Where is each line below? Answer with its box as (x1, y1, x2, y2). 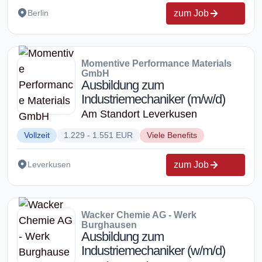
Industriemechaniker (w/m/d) (81, 243, 225, 258)
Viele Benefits (147, 130, 197, 140)
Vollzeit (24, 130, 50, 140)
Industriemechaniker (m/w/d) (81, 91, 225, 106)
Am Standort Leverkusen (81, 108, 197, 120)
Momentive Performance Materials (81, 58, 232, 68)
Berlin (27, 8, 49, 18)
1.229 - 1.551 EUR (64, 130, 133, 140)
